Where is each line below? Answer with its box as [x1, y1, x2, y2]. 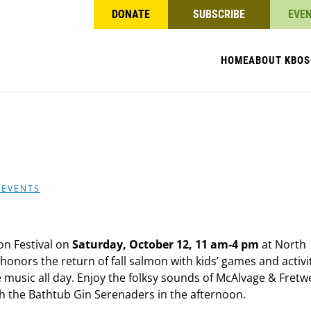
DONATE [112, 8, 150, 21]
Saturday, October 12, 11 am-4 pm [72, 237, 259, 252]
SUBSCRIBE [193, 8, 245, 21]
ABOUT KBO [249, 54, 304, 67]
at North [259, 237, 306, 252]
